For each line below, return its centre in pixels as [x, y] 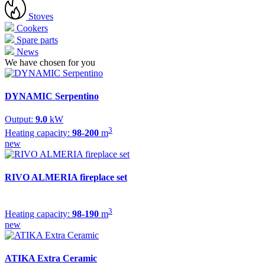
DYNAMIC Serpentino [52, 96]
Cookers [31, 28]
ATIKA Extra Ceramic [51, 258]
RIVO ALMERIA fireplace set [66, 177]
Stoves [40, 16]
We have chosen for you [50, 62]
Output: [20, 119]
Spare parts [36, 40]
